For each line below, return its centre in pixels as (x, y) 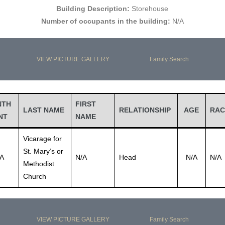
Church (34, 176)
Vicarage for (42, 139)
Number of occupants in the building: (105, 21)
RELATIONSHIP (145, 110)
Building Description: (93, 9)
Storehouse (149, 9)
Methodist (38, 164)
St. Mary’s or (43, 151)
